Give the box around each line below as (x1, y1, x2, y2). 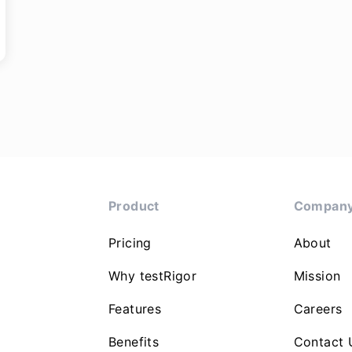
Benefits (108, 334, 159, 350)
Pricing (108, 235, 152, 251)
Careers (293, 301, 343, 317)
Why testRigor (108, 268, 197, 284)
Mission (293, 268, 341, 284)
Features (108, 301, 162, 317)
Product (108, 198, 159, 214)
